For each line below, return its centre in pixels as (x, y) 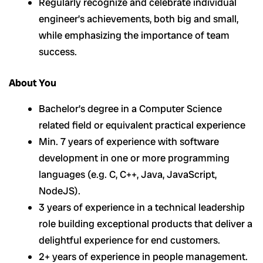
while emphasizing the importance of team (134, 35)
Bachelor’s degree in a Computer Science (130, 108)
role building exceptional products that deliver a (146, 223)
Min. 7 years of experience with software (129, 141)
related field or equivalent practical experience (142, 125)
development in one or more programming (134, 158)
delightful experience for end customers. (129, 240)
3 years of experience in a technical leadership (142, 207)
